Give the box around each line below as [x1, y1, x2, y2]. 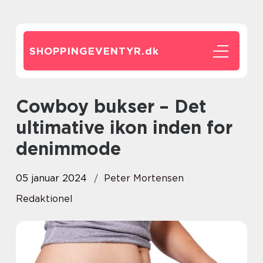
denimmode [16, 138, 121, 159]
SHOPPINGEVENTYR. [29, 45, 145, 57]
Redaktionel [16, 193, 73, 204]
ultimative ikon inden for [16, 117, 232, 138]
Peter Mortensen [104, 173, 184, 184]
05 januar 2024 [16, 173, 87, 184]
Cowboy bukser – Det [16, 96, 29, 117]
